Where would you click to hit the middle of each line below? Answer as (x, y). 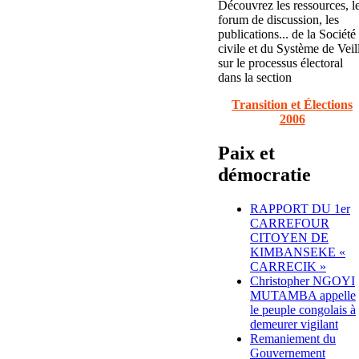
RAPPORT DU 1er (300, 208)
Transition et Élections (292, 104)
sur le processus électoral (280, 63)
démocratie (264, 174)
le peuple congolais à (303, 309)
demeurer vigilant (294, 324)
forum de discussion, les (278, 19)
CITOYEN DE (289, 237)
